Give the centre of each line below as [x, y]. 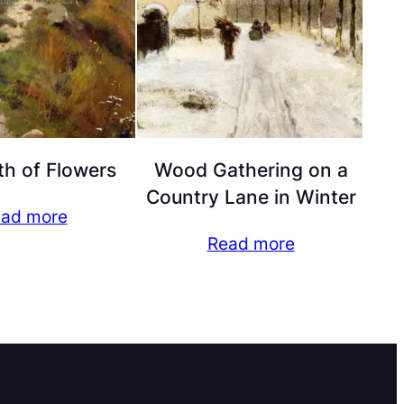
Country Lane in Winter [251, 197]
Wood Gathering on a [251, 170]
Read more [251, 243]
